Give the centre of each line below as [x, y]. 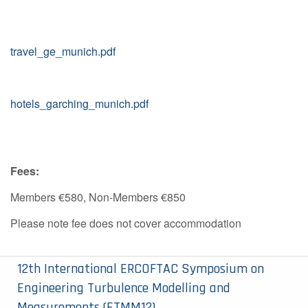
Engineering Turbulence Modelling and [124, 288]
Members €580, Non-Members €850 [98, 197]
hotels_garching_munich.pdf [79, 103]
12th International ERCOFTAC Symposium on [141, 268]
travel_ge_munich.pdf [63, 51]
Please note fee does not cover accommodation [126, 223]
